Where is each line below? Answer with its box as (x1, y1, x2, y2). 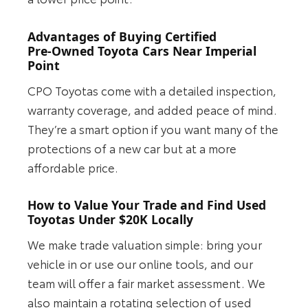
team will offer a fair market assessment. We (27, 274, 266, 291)
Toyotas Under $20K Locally (27, 211, 194, 228)
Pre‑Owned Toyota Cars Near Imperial (27, 43, 257, 60)
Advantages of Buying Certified (27, 28, 217, 45)
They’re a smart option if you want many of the (27, 120, 279, 137)
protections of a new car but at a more (27, 139, 237, 156)
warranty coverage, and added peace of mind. (27, 100, 278, 118)
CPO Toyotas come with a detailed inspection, (27, 81, 277, 98)
